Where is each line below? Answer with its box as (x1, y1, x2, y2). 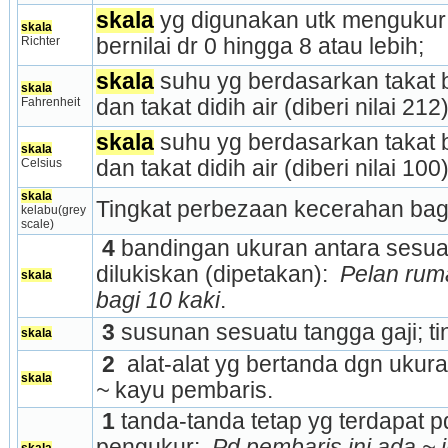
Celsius (20, 155, 62, 170)
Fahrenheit (20, 94, 80, 109)
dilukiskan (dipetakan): (95, 261, 334, 287)
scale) (20, 216, 54, 231)
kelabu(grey (20, 202, 86, 217)
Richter (20, 33, 60, 48)
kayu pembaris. (108, 377, 273, 403)
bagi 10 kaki (95, 287, 220, 313)
